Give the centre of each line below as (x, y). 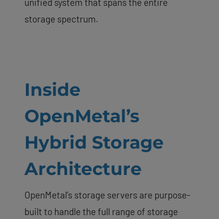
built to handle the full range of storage (101, 211)
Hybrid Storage (94, 142)
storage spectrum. (61, 19)
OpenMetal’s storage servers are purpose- (107, 195)
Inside (53, 89)
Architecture (83, 168)
